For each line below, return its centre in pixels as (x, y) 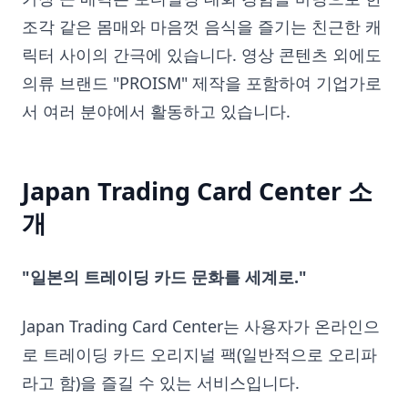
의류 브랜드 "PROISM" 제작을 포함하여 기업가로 (202, 83)
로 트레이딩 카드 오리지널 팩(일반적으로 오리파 (199, 354)
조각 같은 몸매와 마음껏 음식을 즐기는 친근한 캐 (202, 27)
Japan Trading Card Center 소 (197, 191)
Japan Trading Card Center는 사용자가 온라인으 (201, 326)
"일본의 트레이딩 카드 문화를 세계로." (164, 277)
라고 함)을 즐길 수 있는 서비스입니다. (161, 382)
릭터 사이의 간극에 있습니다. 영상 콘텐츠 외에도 (202, 55)
